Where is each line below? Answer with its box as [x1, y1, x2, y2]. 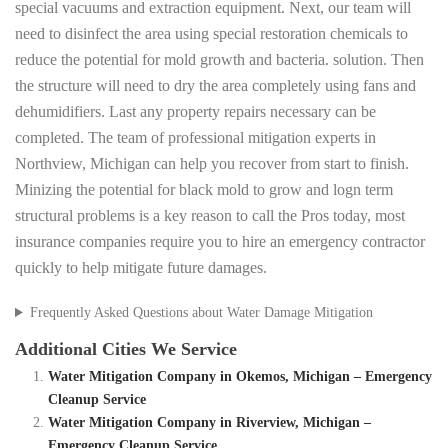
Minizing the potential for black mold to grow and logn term [15, 181, 393, 199]
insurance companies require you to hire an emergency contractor [15, 233, 425, 251]
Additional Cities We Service [15, 339, 237, 360]
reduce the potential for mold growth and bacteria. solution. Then [15, 51, 424, 69]
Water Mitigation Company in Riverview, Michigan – [47, 415, 371, 431]
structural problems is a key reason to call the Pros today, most [15, 207, 405, 225]
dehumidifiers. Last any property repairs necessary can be [15, 103, 376, 121]
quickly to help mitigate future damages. [15, 259, 267, 277]
